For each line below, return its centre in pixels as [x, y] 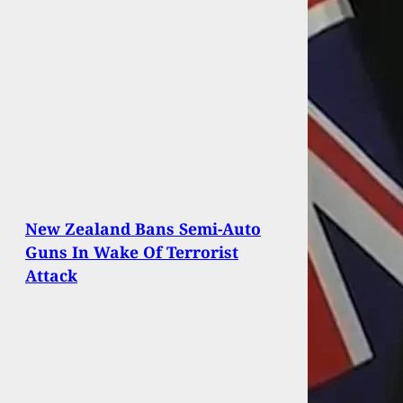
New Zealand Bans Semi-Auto [143, 228]
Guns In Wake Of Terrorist [132, 251]
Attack [51, 275]
